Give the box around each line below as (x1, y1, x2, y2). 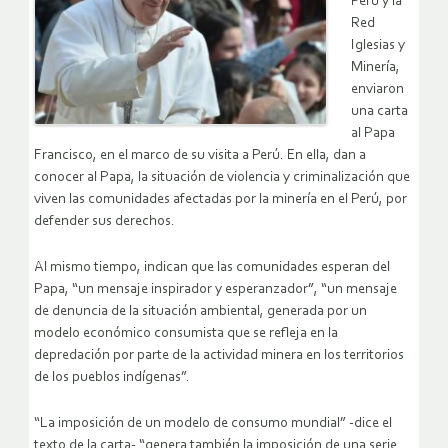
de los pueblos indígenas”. (34, 370, 190, 386)
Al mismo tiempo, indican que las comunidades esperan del (34, 260, 390, 276)
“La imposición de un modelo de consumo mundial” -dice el (34, 416, 392, 432)
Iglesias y (351, 38, 405, 54)
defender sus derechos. (34, 214, 175, 230)
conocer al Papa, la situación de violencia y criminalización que (34, 170, 410, 186)
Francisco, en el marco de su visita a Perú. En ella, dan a (34, 148, 366, 164)
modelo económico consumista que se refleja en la (34, 326, 338, 342)
